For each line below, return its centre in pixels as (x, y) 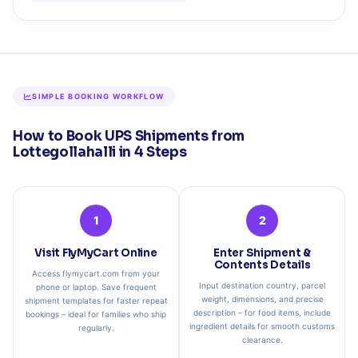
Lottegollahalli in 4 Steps (100, 152)
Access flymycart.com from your (96, 273)
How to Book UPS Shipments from (129, 136)
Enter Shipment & (262, 253)
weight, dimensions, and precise (262, 298)
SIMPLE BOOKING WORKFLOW (98, 96)
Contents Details (262, 265)
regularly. (96, 327)
